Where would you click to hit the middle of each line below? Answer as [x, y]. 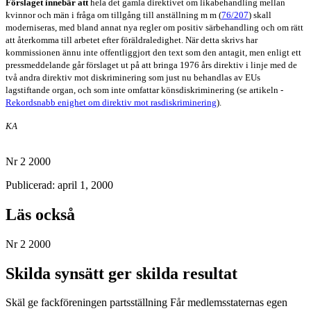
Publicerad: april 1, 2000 [59, 185]
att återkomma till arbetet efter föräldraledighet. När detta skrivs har [132, 40]
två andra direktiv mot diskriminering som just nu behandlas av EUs [133, 77]
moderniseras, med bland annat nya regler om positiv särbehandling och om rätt [154, 27]
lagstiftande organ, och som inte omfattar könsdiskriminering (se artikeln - [144, 90]
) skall [260, 15]
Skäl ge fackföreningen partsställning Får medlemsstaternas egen [146, 303]
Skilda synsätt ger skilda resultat [121, 273]
